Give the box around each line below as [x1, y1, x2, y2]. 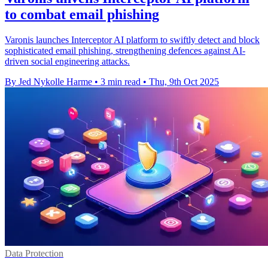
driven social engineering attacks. [5, 56, 130, 66]
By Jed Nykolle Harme [5, 76, 92, 87]
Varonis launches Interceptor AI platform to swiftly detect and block [5, 34, 260, 45]
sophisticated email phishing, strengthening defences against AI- [5, 45, 245, 56]
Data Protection [5, 248, 63, 258]
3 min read [100, 76, 141, 87]
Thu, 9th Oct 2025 [149, 76, 219, 87]
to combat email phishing [5, 6, 159, 22]
